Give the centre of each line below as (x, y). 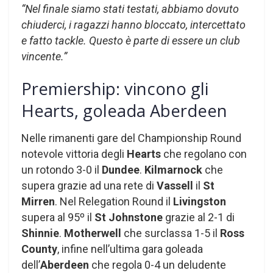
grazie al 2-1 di (199, 218)
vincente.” (44, 56)
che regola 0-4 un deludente (158, 265)
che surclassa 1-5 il (171, 233)
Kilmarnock (173, 170)
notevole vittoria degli (74, 154)
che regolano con (204, 154)
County (39, 249)
